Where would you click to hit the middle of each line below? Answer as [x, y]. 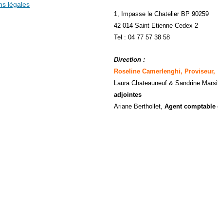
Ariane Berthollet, [139, 106]
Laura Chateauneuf [141, 83]
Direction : [130, 60]
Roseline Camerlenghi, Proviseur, [164, 71]
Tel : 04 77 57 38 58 [142, 37]
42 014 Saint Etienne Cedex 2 [156, 26]
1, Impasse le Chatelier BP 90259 [161, 14]
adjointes [128, 95]
